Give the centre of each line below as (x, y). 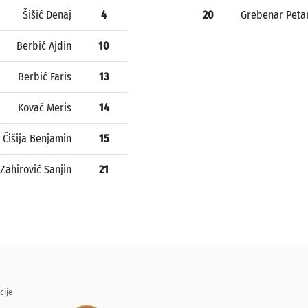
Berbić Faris (45, 77)
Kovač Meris (45, 108)
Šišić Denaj (47, 15)
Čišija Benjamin (37, 139)
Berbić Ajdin (44, 46)
